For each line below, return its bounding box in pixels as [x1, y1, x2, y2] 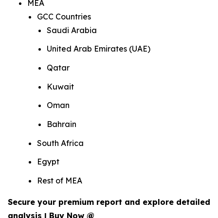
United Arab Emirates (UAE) [47, 44, 150, 54]
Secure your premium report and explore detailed [8, 197, 210, 207]
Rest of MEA [37, 175, 82, 185]
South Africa [37, 138, 84, 148]
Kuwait [47, 81, 74, 91]
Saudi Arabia [47, 25, 97, 35]
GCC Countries [37, 11, 94, 21]
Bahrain [47, 119, 76, 129]
